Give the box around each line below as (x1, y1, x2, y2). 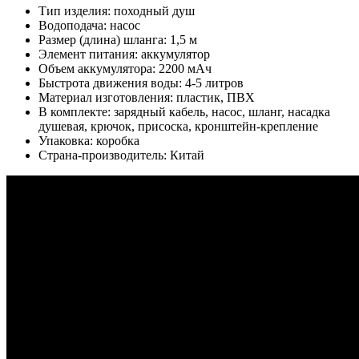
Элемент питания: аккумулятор (38, 47, 210, 62)
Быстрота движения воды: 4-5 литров (38, 76, 244, 91)
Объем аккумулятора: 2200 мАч (38, 62, 212, 76)
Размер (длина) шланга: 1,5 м (38, 33, 197, 47)
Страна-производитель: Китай (38, 148, 204, 163)
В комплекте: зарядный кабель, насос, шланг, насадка (38, 105, 330, 119)
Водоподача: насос (38, 18, 140, 33)
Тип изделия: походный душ (38, 4, 195, 18)
